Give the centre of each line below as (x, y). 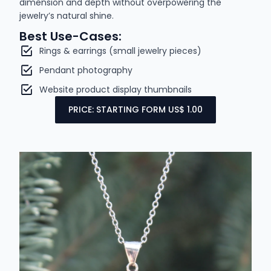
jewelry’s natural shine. (67, 16)
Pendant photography (86, 70)
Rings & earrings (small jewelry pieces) (120, 51)
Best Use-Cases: (71, 37)
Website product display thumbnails (115, 90)
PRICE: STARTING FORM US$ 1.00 (135, 110)
